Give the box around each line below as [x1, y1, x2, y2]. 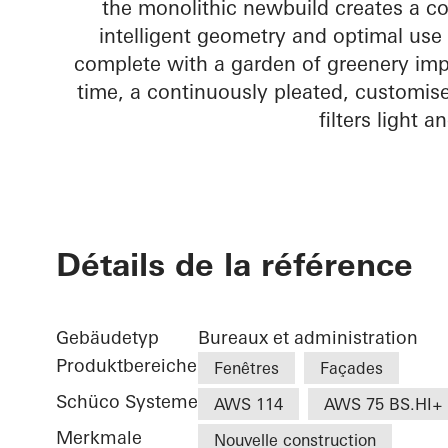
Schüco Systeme [56, 390, 198, 414]
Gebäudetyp [56, 326, 159, 350]
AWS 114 [214, 394, 283, 415]
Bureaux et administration [198, 326, 418, 350]
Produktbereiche [56, 354, 197, 378]
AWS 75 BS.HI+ [324, 394, 443, 415]
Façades [320, 358, 383, 379]
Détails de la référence [56, 245, 413, 285]
